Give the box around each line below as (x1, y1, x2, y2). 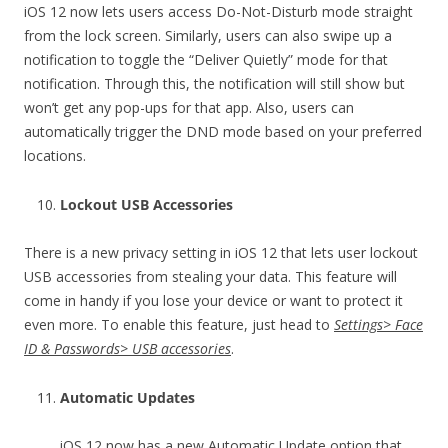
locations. (24, 145, 86, 165)
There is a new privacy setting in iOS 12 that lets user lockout (24, 242, 418, 262)
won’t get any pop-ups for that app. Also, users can (24, 97, 354, 117)
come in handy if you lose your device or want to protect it (24, 290, 403, 310)
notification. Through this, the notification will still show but (24, 73, 405, 93)
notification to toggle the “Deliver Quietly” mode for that (24, 49, 388, 69)
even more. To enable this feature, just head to (24, 314, 334, 334)
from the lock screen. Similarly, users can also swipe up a (24, 25, 392, 45)
